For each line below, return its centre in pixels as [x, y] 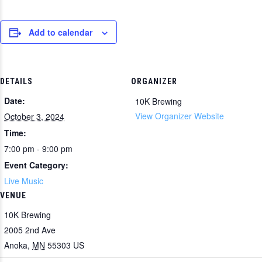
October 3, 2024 [34, 116]
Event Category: [36, 165]
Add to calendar [61, 32]
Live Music [24, 180]
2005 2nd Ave [30, 230]
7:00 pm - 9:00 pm [38, 148]
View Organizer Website [180, 116]
